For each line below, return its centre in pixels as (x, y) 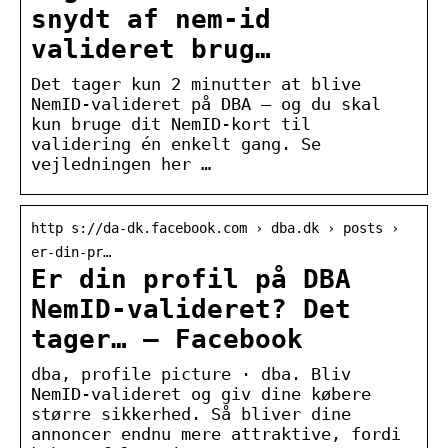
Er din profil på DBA (191, 278)
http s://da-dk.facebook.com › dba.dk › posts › (215, 227)
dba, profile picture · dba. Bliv (191, 373)
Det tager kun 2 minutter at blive (196, 83)
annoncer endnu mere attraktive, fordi (216, 433)
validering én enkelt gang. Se (176, 143)
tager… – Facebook (167, 338)
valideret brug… (151, 48)
